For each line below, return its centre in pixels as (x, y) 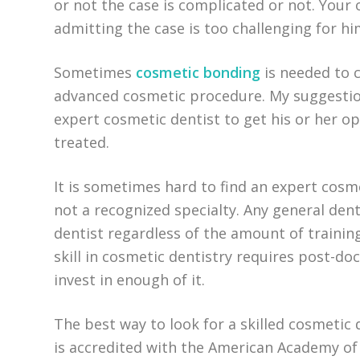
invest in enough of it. (130, 280)
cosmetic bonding (198, 72)
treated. (82, 142)
